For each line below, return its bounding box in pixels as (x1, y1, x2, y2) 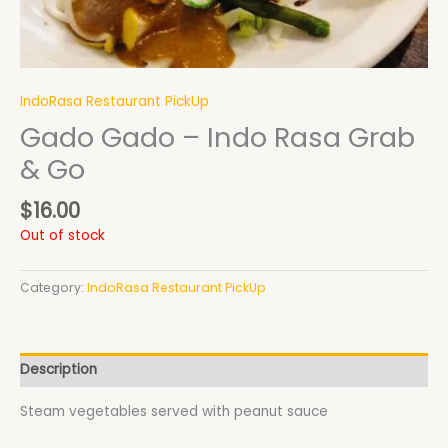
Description (20, 360, 97, 380)
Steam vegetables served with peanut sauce (20, 401, 328, 421)
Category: (20, 278, 87, 296)
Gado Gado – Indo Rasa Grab (20, 118, 415, 158)
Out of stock (20, 225, 105, 245)
